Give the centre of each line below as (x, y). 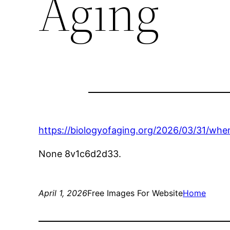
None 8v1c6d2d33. (80, 154)
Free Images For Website (135, 193)
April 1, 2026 (63, 193)
